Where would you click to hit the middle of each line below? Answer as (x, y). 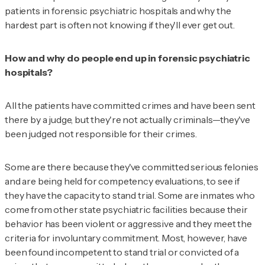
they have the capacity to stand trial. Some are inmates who (130, 195)
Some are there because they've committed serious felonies (132, 167)
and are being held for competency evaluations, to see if (122, 181)
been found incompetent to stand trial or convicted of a (122, 252)
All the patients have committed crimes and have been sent (130, 106)
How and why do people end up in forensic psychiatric (127, 58)
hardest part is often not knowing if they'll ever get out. (120, 25)
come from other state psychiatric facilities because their (126, 210)
